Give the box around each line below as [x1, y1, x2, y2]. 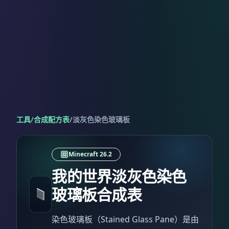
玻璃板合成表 [52, 184, 142, 205]
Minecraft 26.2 [68, 150, 112, 158]
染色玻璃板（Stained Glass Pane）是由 [52, 214, 199, 225]
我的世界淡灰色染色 [52, 166, 187, 187]
